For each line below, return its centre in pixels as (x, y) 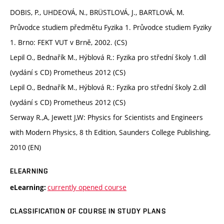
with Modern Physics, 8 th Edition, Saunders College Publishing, (110, 132)
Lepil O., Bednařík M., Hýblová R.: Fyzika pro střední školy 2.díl (108, 87)
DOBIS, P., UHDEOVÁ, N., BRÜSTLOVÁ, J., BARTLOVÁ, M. (97, 12)
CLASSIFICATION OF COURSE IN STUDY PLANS (88, 211)
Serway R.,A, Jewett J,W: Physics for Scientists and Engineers (106, 117)
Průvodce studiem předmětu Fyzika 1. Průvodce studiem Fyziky (111, 27)
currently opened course (87, 187)
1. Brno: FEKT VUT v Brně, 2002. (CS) (68, 42)
